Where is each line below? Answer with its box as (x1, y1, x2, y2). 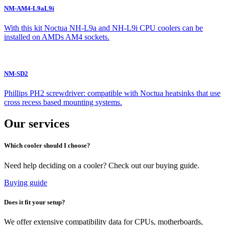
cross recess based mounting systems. (4, 98, 122, 107)
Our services (4, 117, 69, 131)
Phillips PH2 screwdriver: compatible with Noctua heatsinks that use (4, 89, 220, 98)
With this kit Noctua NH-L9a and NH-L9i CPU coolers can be (4, 23, 203, 32)
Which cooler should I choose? (4, 142, 90, 150)
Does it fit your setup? (4, 198, 65, 206)
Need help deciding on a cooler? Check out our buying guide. (4, 161, 199, 170)
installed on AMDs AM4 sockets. (4, 32, 109, 41)
